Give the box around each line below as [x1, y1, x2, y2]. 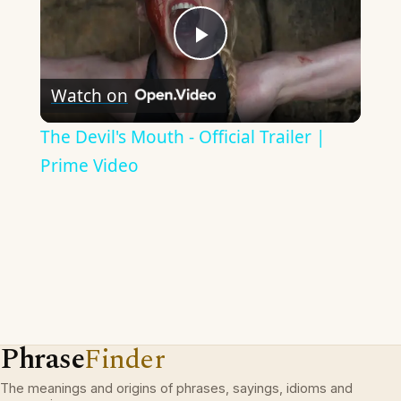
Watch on [50, 83, 128, 107]
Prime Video [39, 154, 139, 178]
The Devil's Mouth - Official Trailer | [39, 125, 325, 149]
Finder [84, 338, 166, 381]
